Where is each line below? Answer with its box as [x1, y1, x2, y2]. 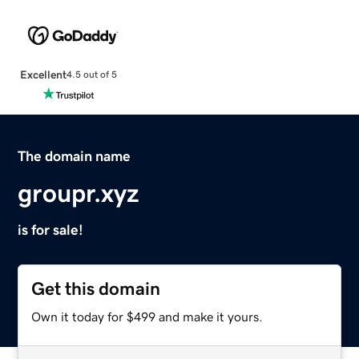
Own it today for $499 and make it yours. [31, 309, 264, 323]
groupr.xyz [18, 179, 140, 206]
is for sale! [18, 222, 84, 237]
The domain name [18, 148, 131, 163]
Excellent [19, 68, 67, 80]
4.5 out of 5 [66, 70, 117, 80]
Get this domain [31, 279, 161, 298]
